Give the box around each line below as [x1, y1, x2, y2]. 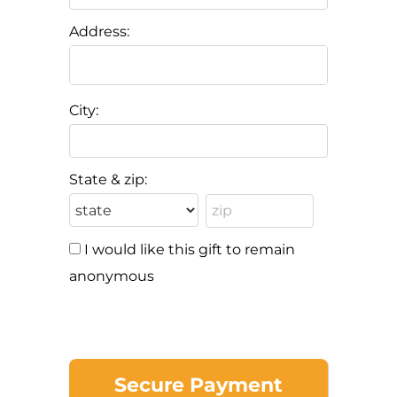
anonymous [69, 267, 155, 284]
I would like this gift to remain [84, 240, 296, 258]
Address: [69, 23, 130, 41]
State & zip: [69, 171, 148, 189]
